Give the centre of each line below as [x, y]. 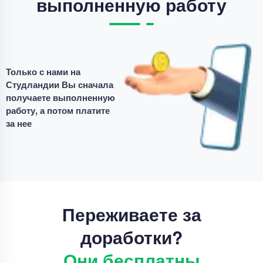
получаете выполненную [60, 98]
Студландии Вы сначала [60, 85]
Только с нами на [43, 72]
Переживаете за [131, 214]
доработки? [131, 237]
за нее [19, 124]
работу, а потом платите [58, 111]
